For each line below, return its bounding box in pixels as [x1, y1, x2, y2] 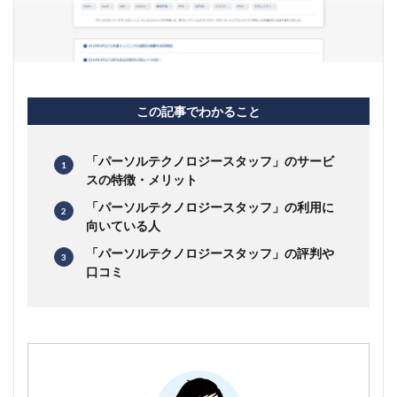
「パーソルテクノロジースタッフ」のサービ [86, 153, 334, 168]
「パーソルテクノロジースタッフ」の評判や [86, 245, 334, 261]
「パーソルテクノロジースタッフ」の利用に [86, 199, 334, 214]
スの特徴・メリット [86, 172, 198, 187]
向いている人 [86, 218, 160, 233]
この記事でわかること [136, 104, 261, 119]
